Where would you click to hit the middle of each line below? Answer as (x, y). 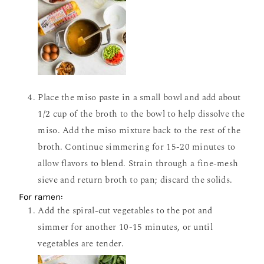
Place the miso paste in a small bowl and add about (139, 98)
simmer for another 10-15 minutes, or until (125, 227)
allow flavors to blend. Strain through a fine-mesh (138, 164)
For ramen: (41, 197)
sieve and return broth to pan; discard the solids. (135, 180)
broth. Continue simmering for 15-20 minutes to (137, 147)
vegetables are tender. (81, 244)
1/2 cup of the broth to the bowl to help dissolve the (141, 114)
